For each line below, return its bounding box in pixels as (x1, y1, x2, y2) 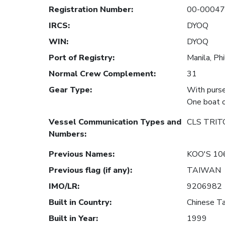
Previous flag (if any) (49, 165, 130, 176)
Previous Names (49, 149, 113, 160)
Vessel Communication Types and (49, 117, 181, 128)
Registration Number (49, 4, 131, 16)
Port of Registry (49, 52, 113, 64)
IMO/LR (49, 181, 77, 192)
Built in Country (49, 197, 109, 208)
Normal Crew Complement (49, 68, 154, 80)
